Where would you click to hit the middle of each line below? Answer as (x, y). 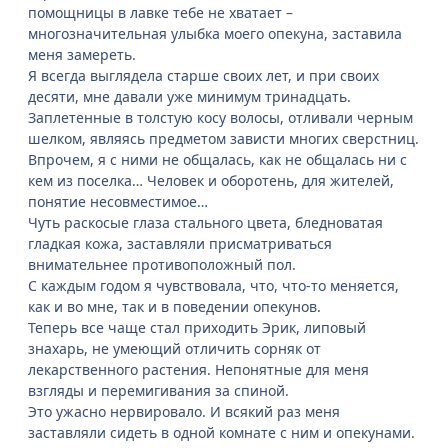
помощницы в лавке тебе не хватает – (160, 13)
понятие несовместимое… (118, 202)
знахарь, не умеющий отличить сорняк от (174, 349)
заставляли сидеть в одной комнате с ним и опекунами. (221, 433)
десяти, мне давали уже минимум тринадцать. (189, 97)
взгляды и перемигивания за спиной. (158, 391)
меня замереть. (82, 55)
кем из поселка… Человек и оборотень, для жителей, (211, 181)
